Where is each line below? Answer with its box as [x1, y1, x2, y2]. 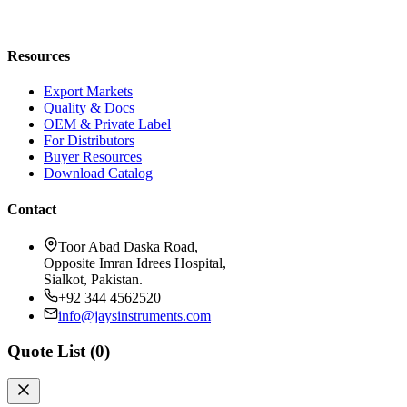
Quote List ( [7, 341, 95, 361]
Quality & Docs [44, 100, 134, 116]
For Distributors [44, 133, 134, 149]
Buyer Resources [44, 149, 142, 165]
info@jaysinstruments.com [58, 307, 211, 323]
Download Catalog [44, 165, 153, 182]
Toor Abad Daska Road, [58, 238, 198, 254]
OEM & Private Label [44, 116, 171, 133]
